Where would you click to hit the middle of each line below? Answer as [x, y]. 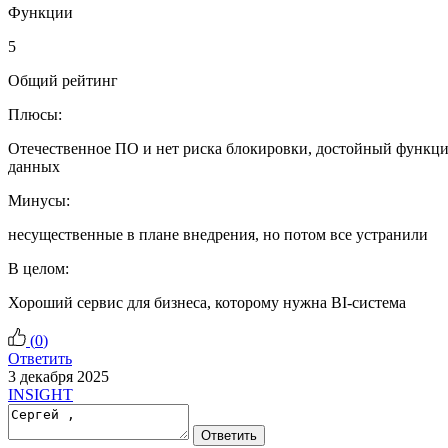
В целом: [38, 268]
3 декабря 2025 [58, 376]
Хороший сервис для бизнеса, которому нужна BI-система [207, 302]
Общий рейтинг [63, 80]
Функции [40, 12]
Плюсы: [35, 114]
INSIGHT [40, 394]
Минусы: [39, 200]
